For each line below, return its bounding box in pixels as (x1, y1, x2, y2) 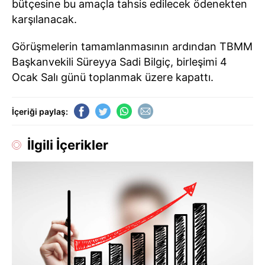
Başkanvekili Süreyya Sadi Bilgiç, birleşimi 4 (12, 56, 227, 68)
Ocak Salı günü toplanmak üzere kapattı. (12, 71, 214, 83)
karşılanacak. (12, 13, 77, 25)
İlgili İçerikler (27, 137, 108, 153)
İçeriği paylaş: (12, 106, 68, 117)
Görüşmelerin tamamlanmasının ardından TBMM (12, 40, 253, 53)
